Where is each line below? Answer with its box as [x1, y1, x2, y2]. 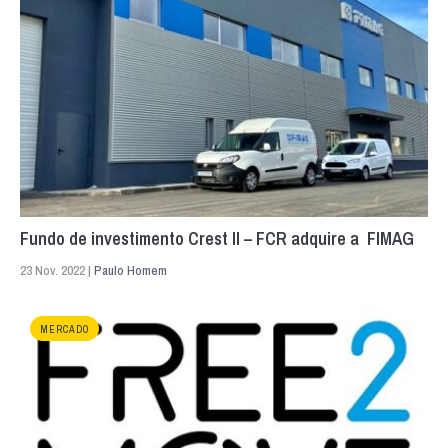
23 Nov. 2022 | [20, 262, 94, 280]
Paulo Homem [94, 262, 167, 280]
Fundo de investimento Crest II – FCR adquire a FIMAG [20, 226, 414, 252]
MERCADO [40, 323, 89, 337]
